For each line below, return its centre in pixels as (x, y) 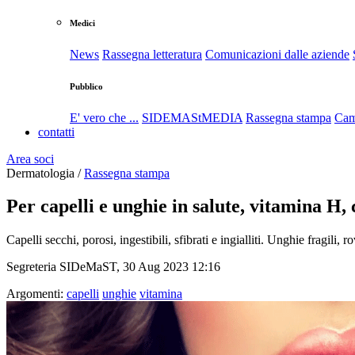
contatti (56, 132)
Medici (82, 23)
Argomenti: (35, 294)
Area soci (30, 158)
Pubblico (86, 86)
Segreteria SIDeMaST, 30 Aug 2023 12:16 (113, 267)
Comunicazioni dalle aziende (277, 54)
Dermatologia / (45, 173)
